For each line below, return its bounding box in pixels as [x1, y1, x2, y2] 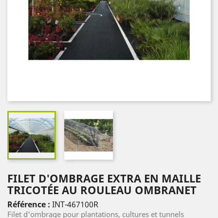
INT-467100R [52, 199, 98, 210]
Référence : [7, 199, 52, 210]
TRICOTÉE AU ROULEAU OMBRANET [7, 182, 197, 197]
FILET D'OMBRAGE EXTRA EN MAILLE [7, 171, 201, 185]
